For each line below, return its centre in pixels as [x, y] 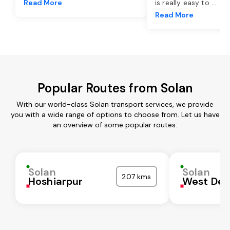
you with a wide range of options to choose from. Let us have [115, 114]
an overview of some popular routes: [115, 124]
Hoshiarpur [56, 181]
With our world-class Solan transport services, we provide [115, 104]
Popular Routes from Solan [115, 88]
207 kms [137, 176]
